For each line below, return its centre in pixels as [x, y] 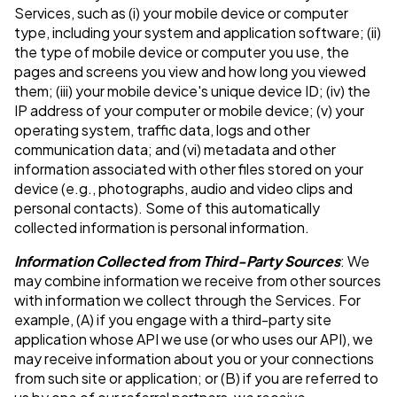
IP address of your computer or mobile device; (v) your [189, 111]
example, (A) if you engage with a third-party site [173, 320]
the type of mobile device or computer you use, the [182, 52]
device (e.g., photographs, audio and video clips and [183, 189]
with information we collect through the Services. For [187, 300]
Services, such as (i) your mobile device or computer [181, 13]
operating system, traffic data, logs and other [162, 130]
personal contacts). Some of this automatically [167, 208]
